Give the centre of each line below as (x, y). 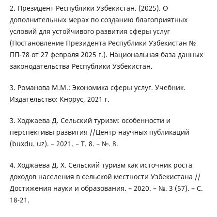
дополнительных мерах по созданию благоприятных (98, 20)
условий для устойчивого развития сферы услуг (90, 31)
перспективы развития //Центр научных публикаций (99, 132)
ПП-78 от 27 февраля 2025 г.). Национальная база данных (106, 55)
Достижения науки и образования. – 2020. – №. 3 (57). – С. (106, 188)
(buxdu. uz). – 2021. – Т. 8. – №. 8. (64, 144)
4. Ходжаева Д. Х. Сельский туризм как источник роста (101, 165)
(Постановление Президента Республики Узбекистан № (102, 43)
